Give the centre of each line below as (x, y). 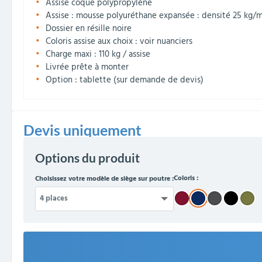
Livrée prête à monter (87, 68)
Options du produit (87, 158)
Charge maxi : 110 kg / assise (98, 55)
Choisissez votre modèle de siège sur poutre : (104, 179)
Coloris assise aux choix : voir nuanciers (119, 42)
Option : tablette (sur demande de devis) (125, 80)
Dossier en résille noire (89, 29)
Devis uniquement (82, 130)
